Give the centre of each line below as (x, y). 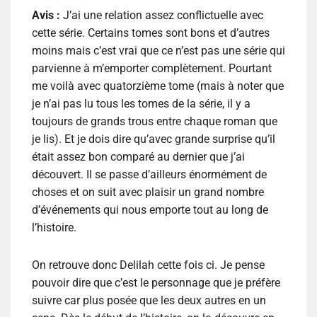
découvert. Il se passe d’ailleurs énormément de (149, 175)
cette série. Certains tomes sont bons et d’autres (151, 33)
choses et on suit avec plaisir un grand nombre (148, 192)
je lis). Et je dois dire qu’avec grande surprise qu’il (154, 139)
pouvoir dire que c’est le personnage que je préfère (156, 283)
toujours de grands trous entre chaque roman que (155, 122)
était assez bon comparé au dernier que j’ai (138, 157)
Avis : (47, 16)
